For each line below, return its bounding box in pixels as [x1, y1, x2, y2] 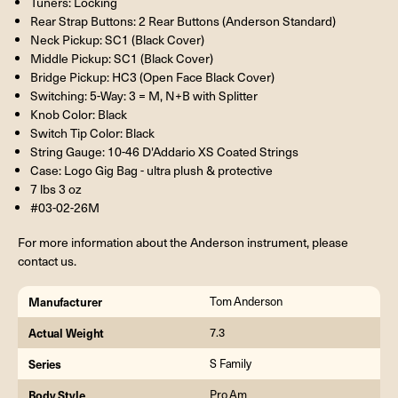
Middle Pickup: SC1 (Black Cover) [29, 50, 213, 68]
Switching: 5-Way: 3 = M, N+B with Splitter [29, 87, 258, 105]
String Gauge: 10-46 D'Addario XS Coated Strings [29, 143, 298, 161]
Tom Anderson [210, 293, 283, 310]
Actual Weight [28, 324, 105, 342]
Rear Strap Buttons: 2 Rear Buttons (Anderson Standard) [29, 12, 336, 30]
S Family [210, 355, 251, 372]
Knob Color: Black [29, 106, 127, 123]
